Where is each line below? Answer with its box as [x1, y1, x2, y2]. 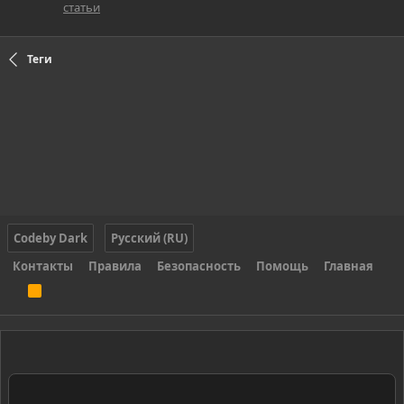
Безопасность [157, 258, 241, 275]
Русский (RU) [111, 230, 188, 247]
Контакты [13, 258, 73, 275]
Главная [324, 258, 373, 275]
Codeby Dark [14, 230, 87, 247]
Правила [88, 258, 142, 275]
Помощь [256, 258, 308, 275]
